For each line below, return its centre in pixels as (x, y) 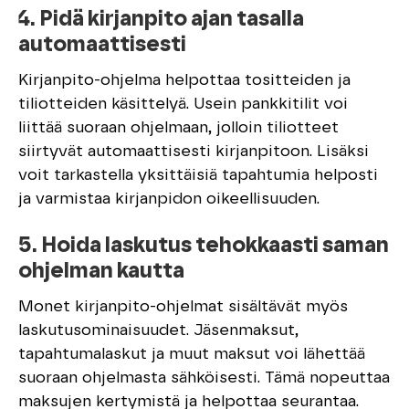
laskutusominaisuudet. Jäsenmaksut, (158, 331)
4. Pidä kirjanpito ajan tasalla (161, 20)
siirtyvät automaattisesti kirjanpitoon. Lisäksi (194, 152)
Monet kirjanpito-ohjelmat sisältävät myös (183, 307)
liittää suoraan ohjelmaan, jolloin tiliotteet (178, 128)
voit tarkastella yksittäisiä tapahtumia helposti (198, 176)
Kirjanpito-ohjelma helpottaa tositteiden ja (184, 81)
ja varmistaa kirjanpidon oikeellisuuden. (169, 199)
